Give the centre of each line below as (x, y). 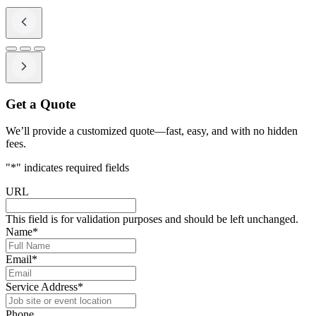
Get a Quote (41, 104)
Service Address (42, 287)
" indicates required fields (73, 168)
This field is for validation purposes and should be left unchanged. (152, 219)
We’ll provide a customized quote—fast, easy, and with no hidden (152, 131)
